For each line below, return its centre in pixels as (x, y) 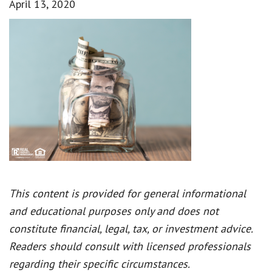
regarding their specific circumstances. (100, 263)
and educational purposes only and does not (114, 211)
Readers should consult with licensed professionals (130, 246)
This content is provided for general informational (127, 193)
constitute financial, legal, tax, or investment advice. (131, 228)
